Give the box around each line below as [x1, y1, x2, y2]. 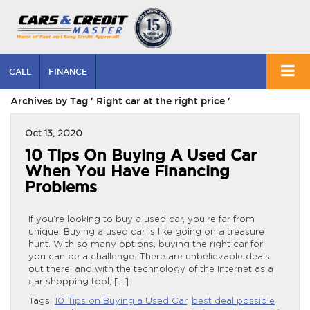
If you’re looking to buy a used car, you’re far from [28, 215, 255, 224]
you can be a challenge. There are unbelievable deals [28, 252, 270, 262]
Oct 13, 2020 [25, 129, 82, 138]
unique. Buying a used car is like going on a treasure [28, 227, 264, 237]
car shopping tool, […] [28, 277, 129, 286]
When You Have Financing [25, 163, 230, 179]
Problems [25, 179, 97, 195]
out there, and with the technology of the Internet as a [28, 264, 273, 274]
